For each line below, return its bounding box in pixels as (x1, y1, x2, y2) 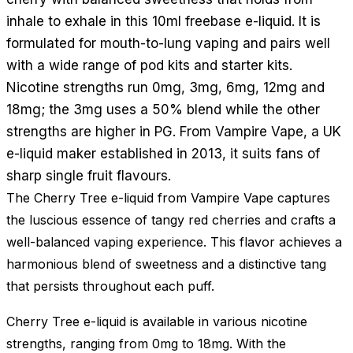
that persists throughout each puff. (6, 277, 214, 294)
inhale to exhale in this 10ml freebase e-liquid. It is (6, 13, 321, 29)
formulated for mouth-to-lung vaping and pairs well (6, 35, 330, 51)
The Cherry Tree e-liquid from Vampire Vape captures (6, 189, 330, 206)
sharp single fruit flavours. (6, 167, 171, 184)
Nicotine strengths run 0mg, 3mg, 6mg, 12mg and (6, 79, 325, 95)
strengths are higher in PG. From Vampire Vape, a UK (6, 123, 341, 139)
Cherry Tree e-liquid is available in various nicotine (6, 314, 307, 330)
